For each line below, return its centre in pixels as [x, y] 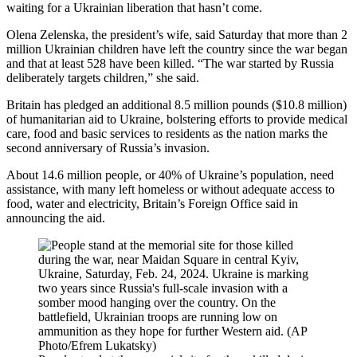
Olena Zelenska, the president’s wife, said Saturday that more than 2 [177, 34]
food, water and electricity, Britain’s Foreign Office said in [152, 203]
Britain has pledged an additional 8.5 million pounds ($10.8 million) [177, 104]
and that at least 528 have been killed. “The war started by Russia [170, 63]
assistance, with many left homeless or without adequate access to [171, 189]
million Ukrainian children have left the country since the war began [177, 49]
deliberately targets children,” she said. [103, 77]
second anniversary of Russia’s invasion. [108, 147]
